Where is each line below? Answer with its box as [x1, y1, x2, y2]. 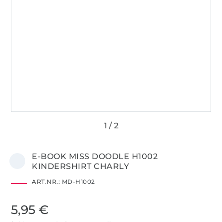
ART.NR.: [32, 177, 60, 185]
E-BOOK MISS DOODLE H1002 [32, 151, 158, 161]
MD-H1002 [60, 177, 95, 185]
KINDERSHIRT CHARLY [32, 161, 129, 171]
